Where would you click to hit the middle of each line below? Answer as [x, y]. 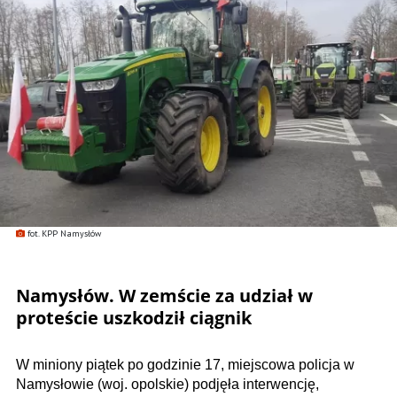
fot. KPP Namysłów [64, 234]
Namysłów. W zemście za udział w [164, 296]
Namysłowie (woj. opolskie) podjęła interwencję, [167, 385]
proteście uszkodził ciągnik [134, 318]
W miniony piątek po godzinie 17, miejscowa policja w [185, 365]
